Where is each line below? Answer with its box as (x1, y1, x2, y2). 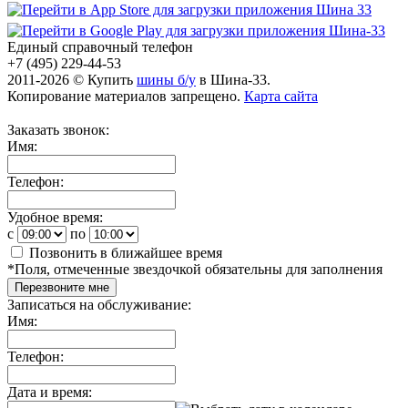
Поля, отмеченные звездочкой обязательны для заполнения (15, 261, 382, 278)
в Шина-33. (196, 72, 270, 88)
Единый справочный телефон (7, 39, 193, 56)
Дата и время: (7, 384, 92, 401)
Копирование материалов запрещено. (7, 88, 244, 105)
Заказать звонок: (7, 122, 109, 138)
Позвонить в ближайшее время (29, 245, 222, 261)
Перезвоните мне (15, 280, 109, 295)
